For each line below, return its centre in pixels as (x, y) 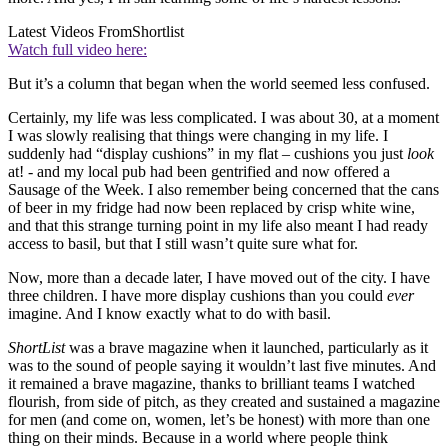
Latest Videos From (70, 31)
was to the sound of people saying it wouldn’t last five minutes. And (222, 365)
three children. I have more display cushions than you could (197, 295)
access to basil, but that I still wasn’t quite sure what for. (183, 243)
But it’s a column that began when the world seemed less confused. (219, 83)
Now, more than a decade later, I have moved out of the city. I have (219, 277)
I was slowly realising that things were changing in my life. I (198, 135)
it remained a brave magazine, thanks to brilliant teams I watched (211, 383)
